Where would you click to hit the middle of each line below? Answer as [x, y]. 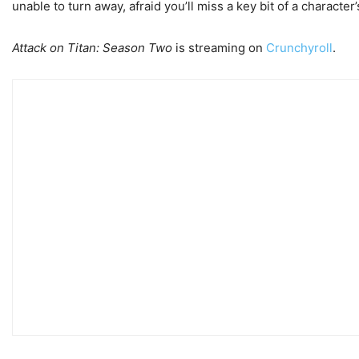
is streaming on [219, 48]
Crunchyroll [299, 48]
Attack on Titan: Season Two [92, 48]
